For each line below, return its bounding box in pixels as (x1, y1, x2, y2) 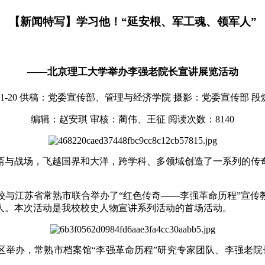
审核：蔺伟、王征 (90, 114, 166, 125)
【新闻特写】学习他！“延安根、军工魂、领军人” (8, 15, 257, 28)
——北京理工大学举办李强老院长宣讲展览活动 (27, 66, 238, 77)
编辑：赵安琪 (31, 114, 88, 125)
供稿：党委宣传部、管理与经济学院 (20, 92, 171, 103)
